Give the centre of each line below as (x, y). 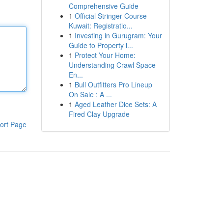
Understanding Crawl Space (112, 65)
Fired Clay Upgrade (99, 114)
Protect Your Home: (105, 55)
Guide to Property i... (101, 45)
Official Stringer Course (110, 16)
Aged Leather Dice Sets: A (115, 104)
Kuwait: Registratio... (100, 26)
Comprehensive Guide (103, 6)
